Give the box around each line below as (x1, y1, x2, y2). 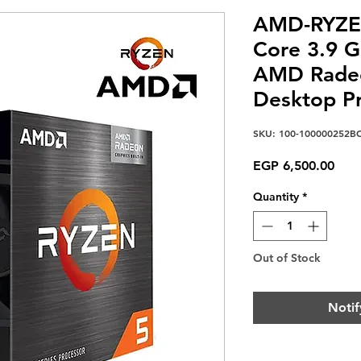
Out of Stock (253, 250, 321, 265)
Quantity (253, 189, 299, 204)
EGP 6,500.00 (253, 157, 334, 173)
